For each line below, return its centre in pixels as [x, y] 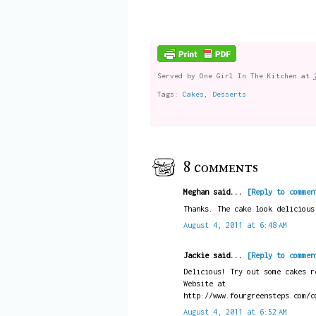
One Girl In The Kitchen [248, 76]
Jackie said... [215, 255]
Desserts [229, 93]
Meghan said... [215, 192]
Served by [178, 76]
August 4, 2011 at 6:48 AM [235, 224]
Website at [204, 284]
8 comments [220, 167]
